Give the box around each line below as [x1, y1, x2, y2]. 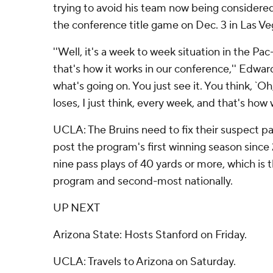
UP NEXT [53, 201, 100, 215]
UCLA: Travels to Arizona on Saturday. [53, 255, 236, 269]
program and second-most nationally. [53, 174, 233, 188]
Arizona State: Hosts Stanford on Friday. [53, 228, 247, 242]
